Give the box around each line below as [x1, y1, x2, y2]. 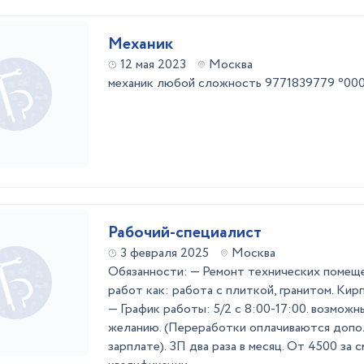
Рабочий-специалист [108, 221, 262, 245]
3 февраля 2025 [120, 244, 209, 262]
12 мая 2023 [120, 55, 186, 74]
